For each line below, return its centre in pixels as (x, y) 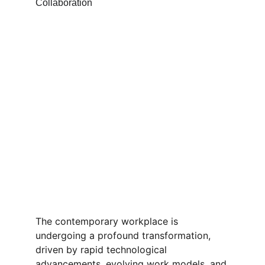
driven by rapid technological (103, 250)
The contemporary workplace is (108, 221)
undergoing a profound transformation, (125, 235)
